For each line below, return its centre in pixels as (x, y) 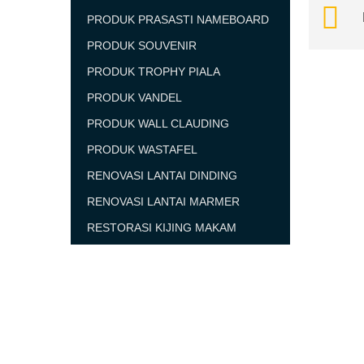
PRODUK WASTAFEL (142, 149)
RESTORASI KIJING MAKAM (162, 227)
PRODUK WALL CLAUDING (158, 123)
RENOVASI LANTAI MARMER (163, 201)
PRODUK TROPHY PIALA (154, 71)
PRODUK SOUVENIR (142, 45)
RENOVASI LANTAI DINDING (162, 175)
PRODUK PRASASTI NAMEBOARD (178, 19)
